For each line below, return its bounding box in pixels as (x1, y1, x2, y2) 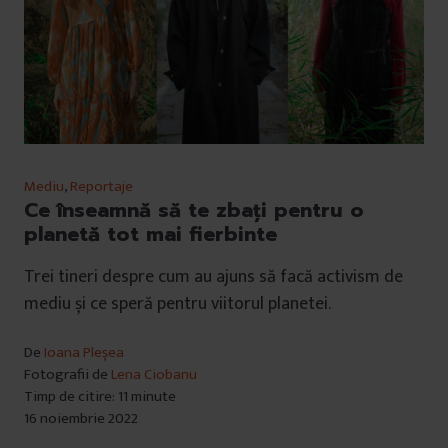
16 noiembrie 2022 (24, 406, 138, 432)
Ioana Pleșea (44, 340, 124, 366)
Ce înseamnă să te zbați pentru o (24, 195, 364, 226)
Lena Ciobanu (111, 362, 197, 388)
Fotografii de (24, 362, 111, 388)
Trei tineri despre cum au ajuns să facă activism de (24, 262, 403, 293)
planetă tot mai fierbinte (24, 219, 277, 250)
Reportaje (70, 174, 133, 200)
